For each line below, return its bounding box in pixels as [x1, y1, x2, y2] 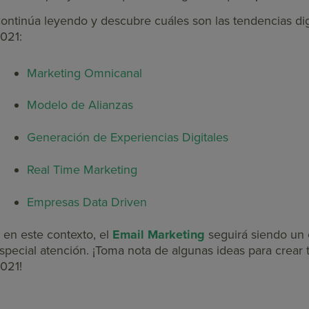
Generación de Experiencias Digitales [27, 130, 228, 146]
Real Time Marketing [27, 162, 137, 178]
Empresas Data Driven [27, 195, 147, 210]
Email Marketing [112, 227, 205, 243]
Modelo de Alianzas [27, 97, 133, 113]
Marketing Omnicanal [27, 65, 142, 81]
